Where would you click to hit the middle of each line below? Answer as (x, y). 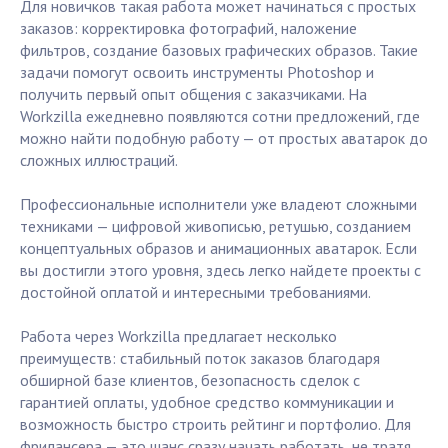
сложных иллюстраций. (99, 160)
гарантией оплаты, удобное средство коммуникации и (207, 402)
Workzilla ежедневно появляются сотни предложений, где (220, 116)
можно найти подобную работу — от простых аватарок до (224, 138)
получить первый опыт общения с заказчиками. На (193, 94)
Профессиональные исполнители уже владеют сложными (218, 204)
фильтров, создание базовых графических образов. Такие (219, 50)
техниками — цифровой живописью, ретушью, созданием (215, 226)
